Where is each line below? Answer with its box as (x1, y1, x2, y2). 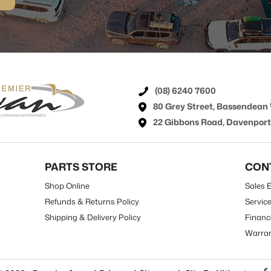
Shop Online (44, 180, 90, 191)
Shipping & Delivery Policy (44, 212, 141, 223)
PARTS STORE (44, 159, 117, 174)
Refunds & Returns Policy (44, 196, 139, 207)
